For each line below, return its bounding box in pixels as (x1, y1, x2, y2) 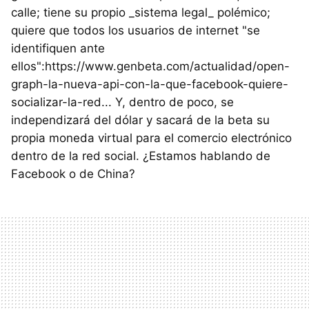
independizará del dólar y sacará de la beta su (11, 113, 270, 127)
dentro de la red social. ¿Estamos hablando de (11, 149, 270, 163)
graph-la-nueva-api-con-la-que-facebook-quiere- (11, 77, 288, 91)
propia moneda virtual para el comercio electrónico (11, 131, 292, 145)
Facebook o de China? (11, 167, 135, 181)
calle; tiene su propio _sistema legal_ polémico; (11, 6, 270, 19)
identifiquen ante (11, 41, 105, 55)
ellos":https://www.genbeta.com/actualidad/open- (11, 59, 290, 73)
